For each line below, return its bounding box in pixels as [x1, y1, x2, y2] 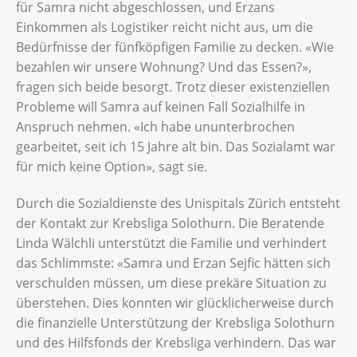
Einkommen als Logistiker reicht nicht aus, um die [16, 18, 313, 37]
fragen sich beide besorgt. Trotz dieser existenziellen [16, 78, 330, 96]
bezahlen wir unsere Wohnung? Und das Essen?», [16, 58, 312, 76]
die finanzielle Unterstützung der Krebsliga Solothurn [16, 314, 335, 332]
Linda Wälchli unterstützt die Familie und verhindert [16, 234, 327, 253]
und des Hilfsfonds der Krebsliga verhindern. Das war [16, 334, 336, 352]
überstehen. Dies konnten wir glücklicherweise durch [16, 294, 334, 312]
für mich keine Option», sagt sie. [16, 158, 210, 176]
